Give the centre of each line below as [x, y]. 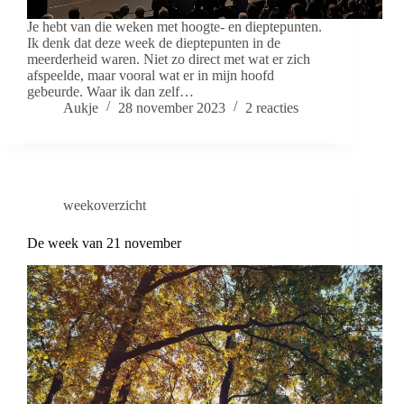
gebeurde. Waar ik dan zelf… [110, 92]
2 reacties [272, 108]
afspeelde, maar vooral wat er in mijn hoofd [151, 76]
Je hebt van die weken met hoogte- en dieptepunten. [174, 27]
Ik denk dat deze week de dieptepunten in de [154, 43]
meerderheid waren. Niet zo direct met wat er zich [169, 60]
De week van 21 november [104, 243]
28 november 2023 [172, 108]
